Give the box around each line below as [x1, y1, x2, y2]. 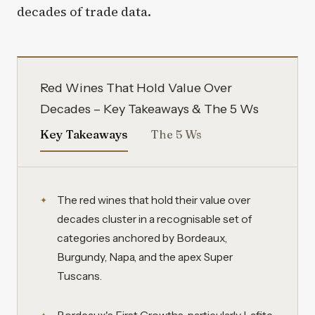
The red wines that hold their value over [57, 193, 250, 207]
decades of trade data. [17, 2, 151, 20]
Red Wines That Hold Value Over [40, 79, 232, 96]
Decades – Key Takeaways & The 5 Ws [40, 101, 259, 117]
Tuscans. [57, 269, 102, 283]
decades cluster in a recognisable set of [57, 212, 252, 226]
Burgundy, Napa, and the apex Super [57, 250, 233, 264]
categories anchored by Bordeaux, [57, 231, 227, 245]
